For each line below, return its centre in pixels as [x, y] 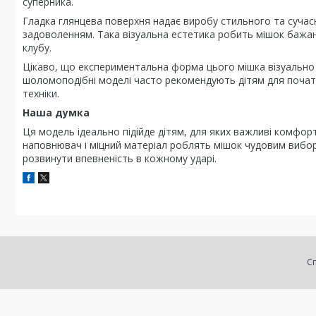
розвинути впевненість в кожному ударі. [120, 158]
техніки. [41, 93]
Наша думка [56, 113]
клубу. [37, 48]
